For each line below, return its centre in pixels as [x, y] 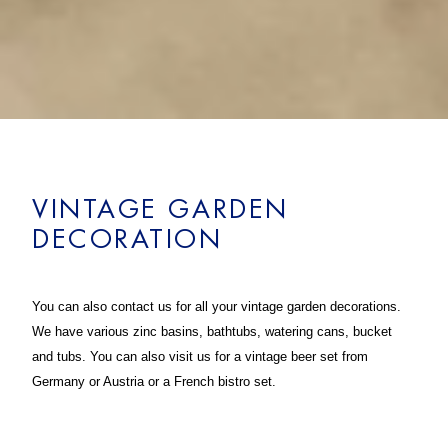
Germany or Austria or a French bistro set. [153, 382]
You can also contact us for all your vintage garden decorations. [216, 307]
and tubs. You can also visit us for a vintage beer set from [199, 357]
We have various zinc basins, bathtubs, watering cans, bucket [211, 332]
